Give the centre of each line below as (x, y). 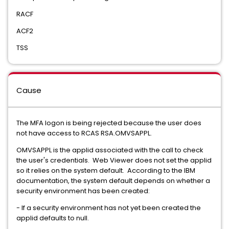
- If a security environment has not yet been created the (109, 208)
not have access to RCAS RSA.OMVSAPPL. (84, 133)
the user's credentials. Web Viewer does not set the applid (114, 160)
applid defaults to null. (53, 218)
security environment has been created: (83, 191)
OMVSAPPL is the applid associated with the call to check (110, 150)
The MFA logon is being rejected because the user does (109, 123)
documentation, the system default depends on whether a (113, 181)
